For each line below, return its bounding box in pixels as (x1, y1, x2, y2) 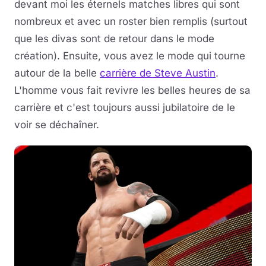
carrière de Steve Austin (100, 66, 216, 79)
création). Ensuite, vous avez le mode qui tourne (14, 49, 245, 62)
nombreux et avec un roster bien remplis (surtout (14, 15, 248, 27)
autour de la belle (14, 66, 100, 79)
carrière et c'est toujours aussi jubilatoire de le (14, 101, 235, 113)
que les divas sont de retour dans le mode (14, 32, 214, 45)
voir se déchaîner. (14, 118, 99, 131)
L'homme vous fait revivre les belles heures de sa (14, 84, 251, 96)
